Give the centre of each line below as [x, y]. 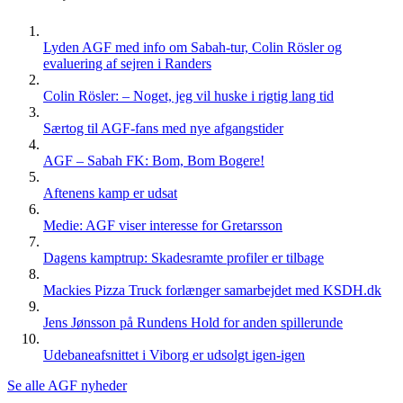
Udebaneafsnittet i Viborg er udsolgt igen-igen [174, 355]
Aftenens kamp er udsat [110, 193]
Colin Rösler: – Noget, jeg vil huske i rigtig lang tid [188, 96]
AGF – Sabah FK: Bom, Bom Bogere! [154, 161]
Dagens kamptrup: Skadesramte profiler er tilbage [184, 258]
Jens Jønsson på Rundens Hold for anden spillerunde [193, 323]
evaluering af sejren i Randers [127, 64]
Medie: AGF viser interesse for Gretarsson [163, 226]
